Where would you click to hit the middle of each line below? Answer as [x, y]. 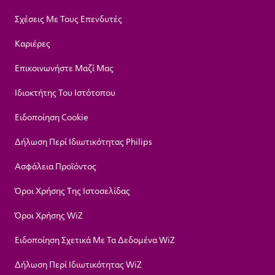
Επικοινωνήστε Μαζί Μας [64, 69]
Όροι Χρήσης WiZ [49, 216]
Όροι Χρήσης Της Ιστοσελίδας [72, 192]
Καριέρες [33, 44]
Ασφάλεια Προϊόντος [56, 167]
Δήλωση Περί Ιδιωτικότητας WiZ [78, 265]
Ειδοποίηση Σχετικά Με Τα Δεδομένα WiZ [95, 241]
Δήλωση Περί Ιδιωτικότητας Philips [83, 142]
